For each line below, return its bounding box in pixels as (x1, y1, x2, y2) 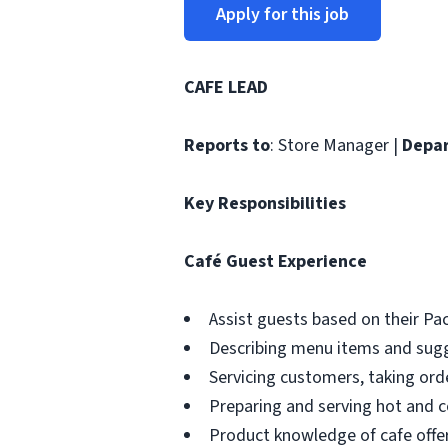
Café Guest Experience (184, 249, 367, 274)
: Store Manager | (270, 133, 402, 158)
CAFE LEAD (184, 75, 268, 100)
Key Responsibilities (184, 191, 346, 216)
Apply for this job (216, 2, 349, 27)
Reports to (184, 133, 270, 158)
